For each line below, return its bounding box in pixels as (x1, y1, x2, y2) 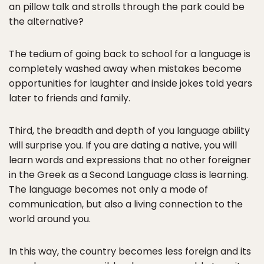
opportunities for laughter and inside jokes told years (9, 77, 252, 90)
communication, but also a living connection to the (9, 197, 243, 211)
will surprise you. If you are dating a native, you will (9, 138, 237, 152)
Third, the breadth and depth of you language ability (9, 124, 250, 137)
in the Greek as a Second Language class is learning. (9, 168, 248, 181)
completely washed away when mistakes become (9, 62, 242, 75)
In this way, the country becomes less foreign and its (9, 245, 251, 258)
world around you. (9, 212, 91, 226)
